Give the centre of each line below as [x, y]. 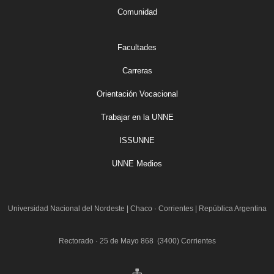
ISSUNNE [137, 141]
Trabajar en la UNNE [137, 117]
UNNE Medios [137, 164]
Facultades [137, 48]
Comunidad [137, 12]
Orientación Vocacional [137, 94]
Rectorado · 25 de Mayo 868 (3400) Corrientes [137, 241]
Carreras [137, 71]
